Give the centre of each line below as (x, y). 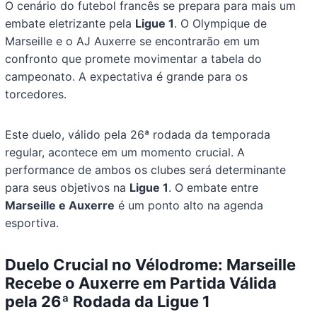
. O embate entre (214, 188)
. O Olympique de (221, 24)
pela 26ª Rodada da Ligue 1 (108, 302)
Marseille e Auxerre (60, 206)
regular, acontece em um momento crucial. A (125, 152)
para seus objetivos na (68, 188)
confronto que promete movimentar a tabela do (134, 59)
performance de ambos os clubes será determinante (146, 170)
